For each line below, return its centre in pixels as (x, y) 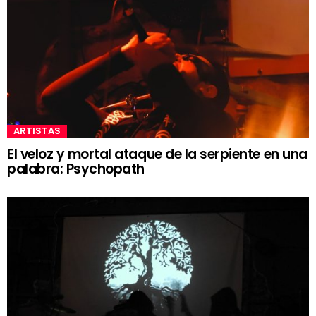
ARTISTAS (37, 130)
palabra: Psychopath (76, 169)
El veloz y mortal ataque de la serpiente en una (157, 154)
